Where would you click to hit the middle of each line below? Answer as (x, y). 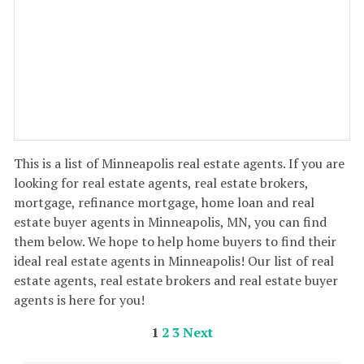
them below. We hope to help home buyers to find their (175, 241)
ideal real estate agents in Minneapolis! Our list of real (174, 260)
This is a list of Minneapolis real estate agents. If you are (180, 163)
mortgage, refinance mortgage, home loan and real (165, 202)
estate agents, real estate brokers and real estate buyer (176, 280)
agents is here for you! (80, 299)
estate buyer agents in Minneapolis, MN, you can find (171, 221)
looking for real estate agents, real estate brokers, (161, 182)
